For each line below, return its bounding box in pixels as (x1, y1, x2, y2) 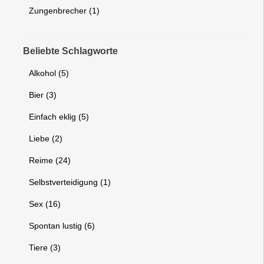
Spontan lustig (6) (29, 221, 95, 230)
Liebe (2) (29, 134, 63, 143)
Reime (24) (29, 156, 71, 165)
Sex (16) (29, 199, 61, 209)
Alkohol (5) (29, 68, 70, 78)
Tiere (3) (29, 243, 61, 252)
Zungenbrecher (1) (29, 6, 100, 15)
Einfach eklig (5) (29, 112, 90, 121)
